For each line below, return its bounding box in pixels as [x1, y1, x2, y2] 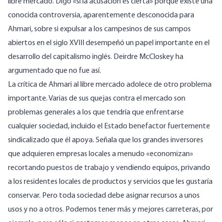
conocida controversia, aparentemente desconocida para [8, 11, 194, 20]
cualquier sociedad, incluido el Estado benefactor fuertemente [8, 122, 210, 131]
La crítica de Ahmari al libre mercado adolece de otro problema [8, 81, 212, 89]
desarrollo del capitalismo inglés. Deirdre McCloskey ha [8, 53, 183, 61]
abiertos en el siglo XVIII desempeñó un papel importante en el [8, 39, 210, 48]
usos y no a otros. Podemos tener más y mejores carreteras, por [8, 206, 213, 214]
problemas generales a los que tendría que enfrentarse [8, 109, 184, 117]
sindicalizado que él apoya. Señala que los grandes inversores [8, 136, 203, 145]
